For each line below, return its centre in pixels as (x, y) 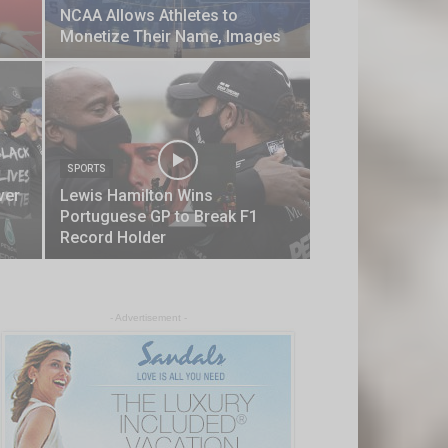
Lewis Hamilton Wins (136, 195)
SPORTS (86, 168)
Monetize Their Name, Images (170, 36)
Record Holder (113, 237)
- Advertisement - (148, 317)
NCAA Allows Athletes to (149, 15)
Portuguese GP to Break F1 (159, 216)
